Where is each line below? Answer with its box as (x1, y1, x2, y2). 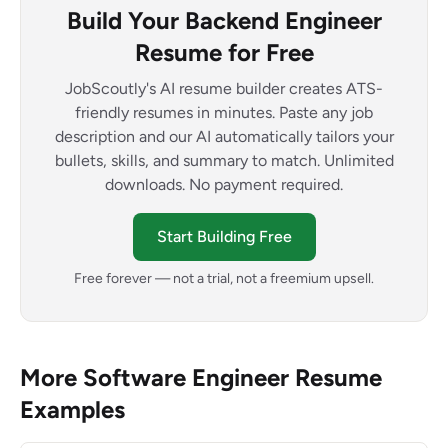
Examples (20, 395, 125, 424)
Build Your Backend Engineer (66, 6, 382, 35)
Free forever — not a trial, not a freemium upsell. (74, 270, 374, 287)
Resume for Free (134, 38, 314, 67)
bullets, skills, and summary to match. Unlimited (54, 151, 394, 170)
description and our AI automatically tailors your (54, 127, 394, 146)
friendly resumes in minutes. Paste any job (75, 103, 373, 122)
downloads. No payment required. (105, 175, 343, 194)
